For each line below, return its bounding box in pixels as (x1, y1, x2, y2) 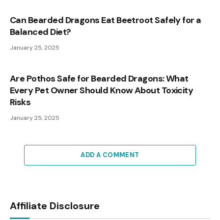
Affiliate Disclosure (10, 199, 100, 212)
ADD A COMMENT (81, 150, 139, 159)
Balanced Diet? (10, 26, 71, 38)
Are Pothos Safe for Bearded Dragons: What (10, 72, 189, 84)
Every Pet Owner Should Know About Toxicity (10, 84, 193, 96)
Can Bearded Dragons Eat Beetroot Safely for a (10, 14, 201, 26)
